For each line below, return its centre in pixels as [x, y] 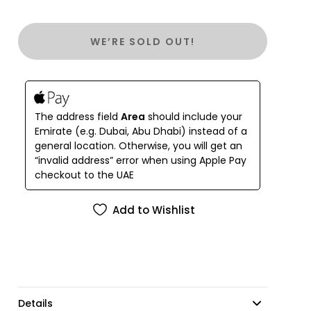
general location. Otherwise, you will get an [139, 146]
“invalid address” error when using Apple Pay [141, 160]
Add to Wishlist [153, 210]
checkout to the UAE [85, 175]
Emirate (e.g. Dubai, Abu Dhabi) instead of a [141, 131]
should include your [194, 117]
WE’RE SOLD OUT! [143, 41]
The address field [78, 117]
